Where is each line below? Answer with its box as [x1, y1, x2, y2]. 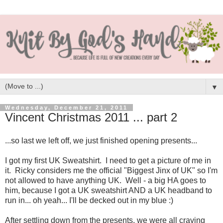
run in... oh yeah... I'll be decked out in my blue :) [5, 196, 173, 205]
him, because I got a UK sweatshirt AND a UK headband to [5, 186, 212, 195]
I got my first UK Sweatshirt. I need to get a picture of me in [5, 156, 211, 165]
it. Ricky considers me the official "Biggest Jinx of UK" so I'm [5, 166, 218, 175]
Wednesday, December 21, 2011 [5, 104, 128, 111]
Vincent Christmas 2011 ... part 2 [5, 110, 177, 124]
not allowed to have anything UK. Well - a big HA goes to [5, 176, 206, 185]
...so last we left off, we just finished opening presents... [5, 136, 197, 145]
